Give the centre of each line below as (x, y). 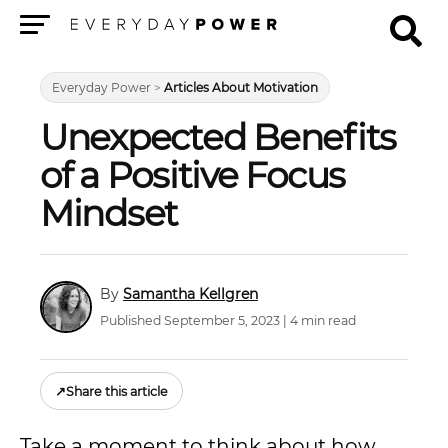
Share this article (117, 391)
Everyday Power (101, 87)
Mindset (109, 213)
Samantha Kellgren (190, 293)
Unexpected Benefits (218, 137)
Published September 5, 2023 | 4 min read (228, 321)
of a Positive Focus (193, 175)
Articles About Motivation (241, 87)
